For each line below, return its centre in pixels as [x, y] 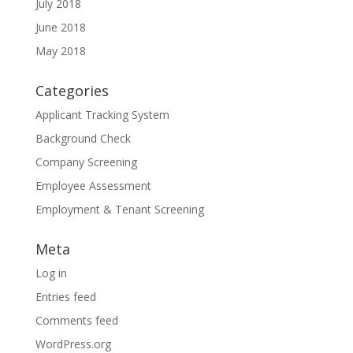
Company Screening [86, 162]
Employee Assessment [93, 185]
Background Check [83, 138]
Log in [51, 273]
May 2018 [60, 50]
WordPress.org [73, 344]
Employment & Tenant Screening [119, 209]
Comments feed [76, 320]
